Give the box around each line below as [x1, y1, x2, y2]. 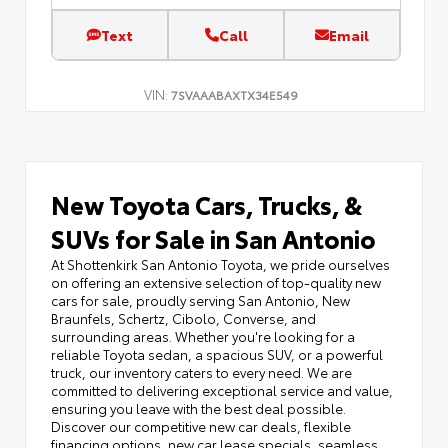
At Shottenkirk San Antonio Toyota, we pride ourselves [51, 255, 390, 274]
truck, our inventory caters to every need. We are [51, 363, 352, 382]
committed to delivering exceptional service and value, [51, 381, 393, 400]
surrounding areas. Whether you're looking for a [51, 327, 355, 346]
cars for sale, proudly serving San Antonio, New [51, 291, 350, 310]
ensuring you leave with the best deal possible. [51, 399, 346, 418]
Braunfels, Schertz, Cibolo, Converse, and [51, 309, 316, 328]
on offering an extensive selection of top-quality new [51, 273, 381, 292]
